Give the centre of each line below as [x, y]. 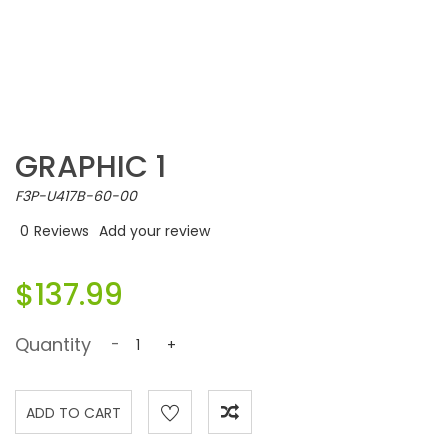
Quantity [53, 344]
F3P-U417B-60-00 [76, 196]
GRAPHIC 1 [90, 167]
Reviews [61, 231]
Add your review [154, 231]
